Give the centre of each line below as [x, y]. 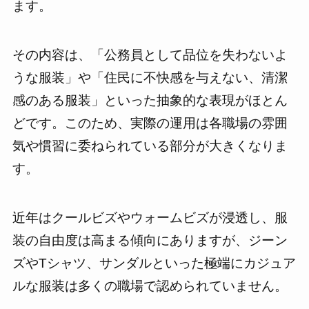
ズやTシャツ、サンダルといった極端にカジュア [154, 263]
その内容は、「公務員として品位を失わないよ [150, 54]
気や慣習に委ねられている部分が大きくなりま [150, 146]
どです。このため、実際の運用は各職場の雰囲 [150, 123]
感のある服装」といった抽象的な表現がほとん [150, 100]
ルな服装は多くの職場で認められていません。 [150, 286]
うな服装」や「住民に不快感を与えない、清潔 [150, 77]
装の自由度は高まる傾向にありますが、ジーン [150, 240]
